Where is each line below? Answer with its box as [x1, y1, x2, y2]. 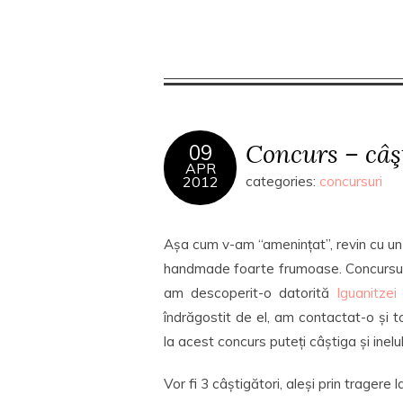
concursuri [319, 173, 382, 190]
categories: [246, 173, 319, 190]
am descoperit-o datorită [164, 284, 336, 301]
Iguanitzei [336, 284, 397, 301]
